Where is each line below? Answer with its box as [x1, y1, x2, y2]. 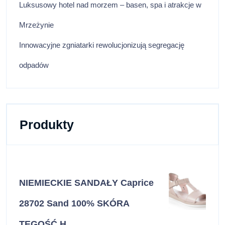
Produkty [20, 117, 74, 132]
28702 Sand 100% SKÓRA [19, 198, 129, 208]
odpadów [19, 60, 49, 69]
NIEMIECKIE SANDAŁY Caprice [19, 177, 154, 188]
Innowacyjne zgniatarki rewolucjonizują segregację [19, 40, 184, 49]
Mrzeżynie [19, 20, 54, 29]
